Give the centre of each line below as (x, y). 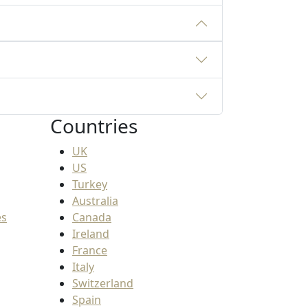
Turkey (90, 185)
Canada (92, 218)
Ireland (91, 234)
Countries (94, 126)
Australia (95, 201)
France (90, 251)
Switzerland (103, 284)
